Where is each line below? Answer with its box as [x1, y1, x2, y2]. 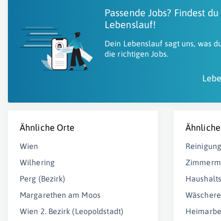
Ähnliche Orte [20, 122, 75, 133]
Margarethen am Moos [20, 190, 101, 199]
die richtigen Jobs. [105, 49, 168, 58]
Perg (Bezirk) [20, 174, 66, 183]
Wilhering [20, 158, 55, 167]
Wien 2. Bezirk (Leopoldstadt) [20, 207, 123, 216]
